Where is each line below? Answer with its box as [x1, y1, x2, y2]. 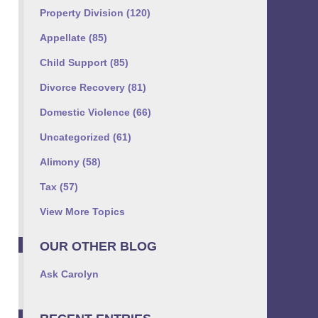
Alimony [40, 156, 82, 168]
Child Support [40, 57, 110, 69]
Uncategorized [40, 131, 113, 143]
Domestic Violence [40, 106, 133, 119]
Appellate [40, 32, 89, 44]
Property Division [40, 7, 126, 19]
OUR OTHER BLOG [40, 239, 157, 254]
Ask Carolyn [40, 268, 99, 280]
